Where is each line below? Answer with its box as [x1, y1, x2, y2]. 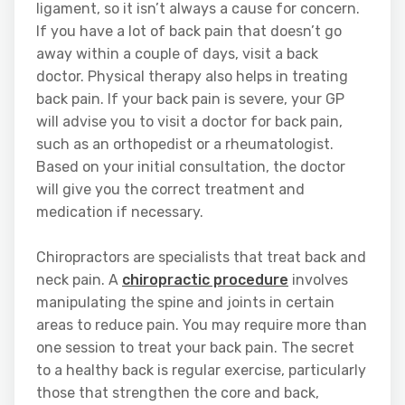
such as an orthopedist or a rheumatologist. [36, 135, 334, 153]
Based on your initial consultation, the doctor [36, 157, 345, 175]
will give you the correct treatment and [36, 180, 305, 198]
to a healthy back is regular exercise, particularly [36, 361, 366, 379]
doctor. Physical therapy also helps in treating [36, 67, 348, 85]
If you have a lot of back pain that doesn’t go [36, 22, 342, 40]
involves [288, 270, 348, 288]
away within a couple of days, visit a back [36, 44, 318, 62]
